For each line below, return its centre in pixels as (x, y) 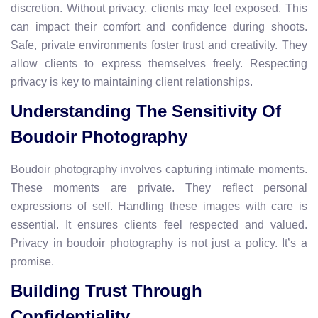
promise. (32, 261)
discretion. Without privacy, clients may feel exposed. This (159, 8)
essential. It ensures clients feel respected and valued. (159, 224)
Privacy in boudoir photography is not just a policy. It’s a (159, 243)
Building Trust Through (106, 290)
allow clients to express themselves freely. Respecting (159, 63)
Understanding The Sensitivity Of (146, 111)
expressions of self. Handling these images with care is (159, 206)
